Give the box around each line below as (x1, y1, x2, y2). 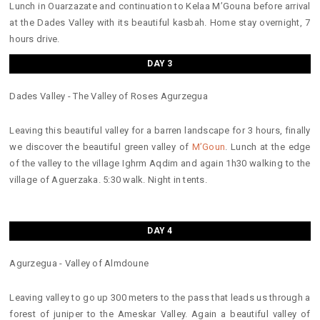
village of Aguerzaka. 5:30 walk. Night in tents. (9, 174, 207, 186)
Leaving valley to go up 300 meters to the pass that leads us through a (9, 291, 311, 303)
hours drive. (9, 34, 60, 45)
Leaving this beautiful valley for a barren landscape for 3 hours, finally (9, 125, 311, 136)
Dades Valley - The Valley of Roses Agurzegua (9, 91, 208, 102)
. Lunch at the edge (225, 141, 311, 153)
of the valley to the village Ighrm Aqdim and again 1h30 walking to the (9, 158, 311, 169)
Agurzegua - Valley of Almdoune (9, 257, 149, 269)
